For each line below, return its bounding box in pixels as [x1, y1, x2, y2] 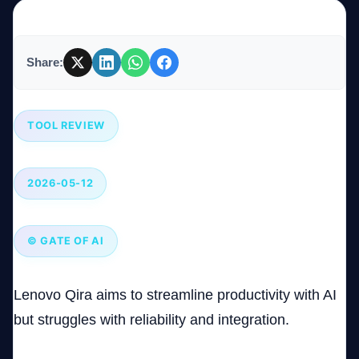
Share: [26, 55, 63, 70]
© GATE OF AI [27, 235, 104, 248]
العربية [252, 225, 288, 239]
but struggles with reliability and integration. [14, 312, 289, 329]
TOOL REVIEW [27, 119, 106, 132]
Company [205, 40, 293, 62]
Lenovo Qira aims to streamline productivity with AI [14, 287, 337, 304]
